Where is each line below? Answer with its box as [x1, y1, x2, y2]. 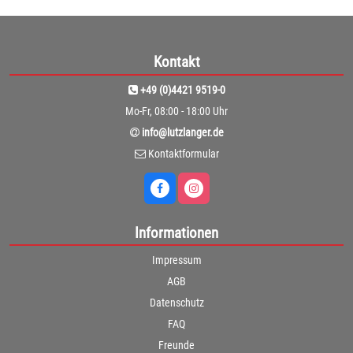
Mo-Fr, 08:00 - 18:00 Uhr [125, 104, 228, 117]
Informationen [135, 223, 218, 242]
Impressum [151, 254, 202, 267]
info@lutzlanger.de [141, 125, 224, 139]
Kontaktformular [147, 147, 219, 160]
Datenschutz [149, 296, 204, 310]
